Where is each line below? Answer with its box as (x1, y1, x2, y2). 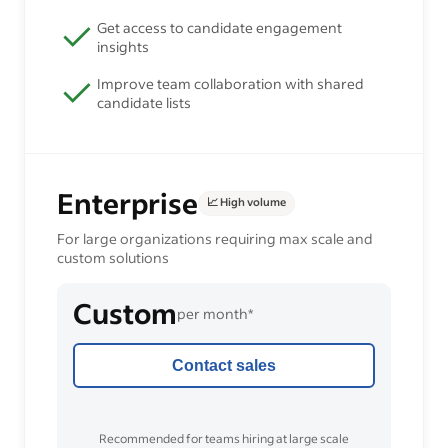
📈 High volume (207, 195, 286, 210)
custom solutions (57, 248, 169, 268)
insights (97, 37, 149, 57)
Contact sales (172, 356, 276, 374)
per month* (177, 303, 253, 323)
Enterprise (57, 185, 198, 222)
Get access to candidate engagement (97, 18, 342, 38)
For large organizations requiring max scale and (57, 229, 373, 249)
